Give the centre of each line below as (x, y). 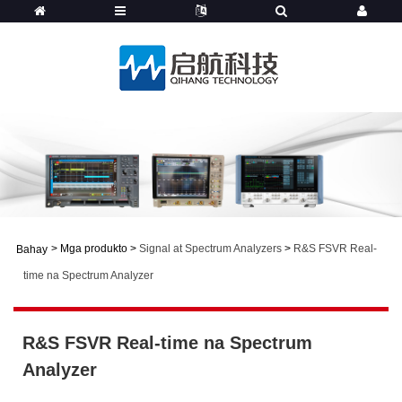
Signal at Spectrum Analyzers (210, 248)
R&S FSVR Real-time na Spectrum (167, 342)
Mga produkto (94, 248)
